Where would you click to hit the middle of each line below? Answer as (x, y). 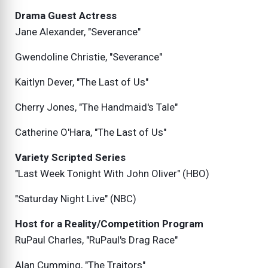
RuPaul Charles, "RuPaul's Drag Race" (96, 240)
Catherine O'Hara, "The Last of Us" (91, 133)
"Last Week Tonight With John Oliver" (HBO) (112, 174)
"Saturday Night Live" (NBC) (76, 199)
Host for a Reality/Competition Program (109, 224)
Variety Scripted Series (70, 158)
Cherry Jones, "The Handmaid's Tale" (96, 107)
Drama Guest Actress (66, 16)
